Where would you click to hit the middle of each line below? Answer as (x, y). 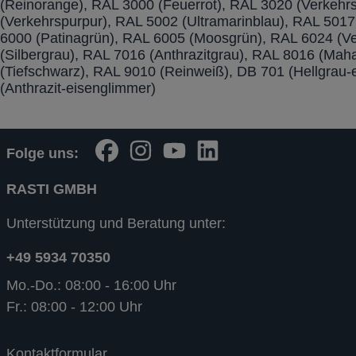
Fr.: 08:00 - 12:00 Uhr (74, 306)
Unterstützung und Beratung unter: (116, 223)
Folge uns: (44, 154)
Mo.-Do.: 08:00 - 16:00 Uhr (91, 285)
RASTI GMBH (52, 189)
